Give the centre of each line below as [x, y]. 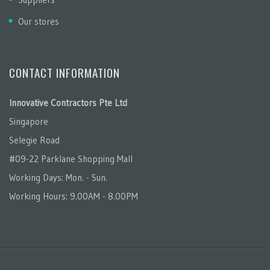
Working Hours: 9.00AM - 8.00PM [74, 196]
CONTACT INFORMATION [64, 72]
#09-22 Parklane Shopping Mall [71, 159]
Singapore [29, 121]
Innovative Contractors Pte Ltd [68, 103]
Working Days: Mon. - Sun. [58, 177]
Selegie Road [34, 140]
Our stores [39, 21]
